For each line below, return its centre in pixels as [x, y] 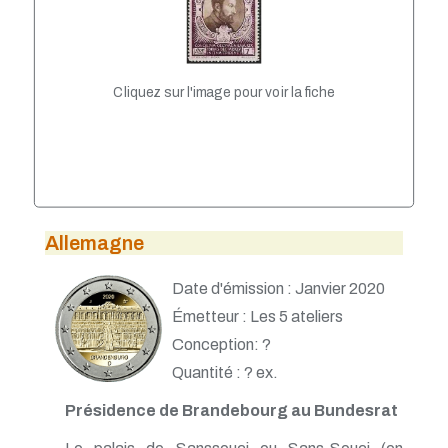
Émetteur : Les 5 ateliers [258, 316]
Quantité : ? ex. [225, 372]
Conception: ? [222, 344]
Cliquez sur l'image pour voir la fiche [224, 92]
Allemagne [94, 243]
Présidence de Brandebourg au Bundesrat [231, 410]
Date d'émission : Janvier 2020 [279, 288]
